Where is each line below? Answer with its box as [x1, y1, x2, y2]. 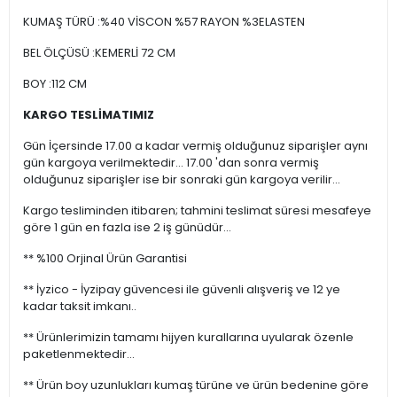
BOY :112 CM [23, 75, 87, 93]
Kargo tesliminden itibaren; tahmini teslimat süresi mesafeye [23, 202, 371, 220]
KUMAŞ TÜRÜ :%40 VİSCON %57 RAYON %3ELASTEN [23, 13, 305, 31]
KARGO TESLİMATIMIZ [23, 106, 154, 124]
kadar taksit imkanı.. [23, 298, 136, 315]
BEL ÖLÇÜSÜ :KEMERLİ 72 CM [23, 44, 175, 62]
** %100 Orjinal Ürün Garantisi [23, 250, 187, 268]
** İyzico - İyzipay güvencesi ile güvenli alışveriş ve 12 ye [23, 281, 340, 299]
